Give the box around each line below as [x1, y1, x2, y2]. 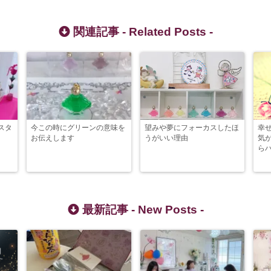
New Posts [137, 203, 197, 217]
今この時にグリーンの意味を [31, 123, 125, 132]
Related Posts [128, 25, 206, 39]
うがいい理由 [144, 134, 188, 143]
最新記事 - [79, 203, 138, 217]
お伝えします [31, 134, 74, 143]
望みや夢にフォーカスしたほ [144, 123, 239, 132]
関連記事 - [70, 25, 129, 39]
